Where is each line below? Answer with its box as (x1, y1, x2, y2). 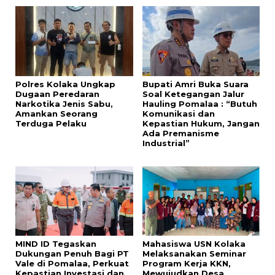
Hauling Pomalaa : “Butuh (142, 98, 257, 109)
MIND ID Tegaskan (15, 239, 96, 249)
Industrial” (142, 137, 190, 148)
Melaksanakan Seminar (142, 249, 246, 259)
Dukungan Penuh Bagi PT (15, 249, 129, 259)
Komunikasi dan (142, 108, 215, 118)
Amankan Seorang (15, 108, 98, 118)
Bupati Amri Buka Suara (142, 79, 249, 89)
